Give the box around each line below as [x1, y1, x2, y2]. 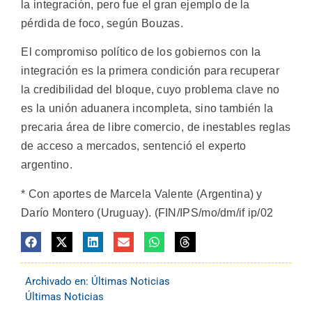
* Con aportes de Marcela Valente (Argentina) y [21, 187, 263, 200]
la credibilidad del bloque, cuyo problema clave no [21, 84, 280, 96]
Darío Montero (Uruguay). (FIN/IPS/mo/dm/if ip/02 [21, 206, 274, 219]
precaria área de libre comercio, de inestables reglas [21, 121, 291, 134]
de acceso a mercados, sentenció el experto [21, 140, 247, 153]
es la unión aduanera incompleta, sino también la [21, 102, 274, 115]
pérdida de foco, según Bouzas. [21, 17, 184, 29]
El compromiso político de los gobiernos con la [21, 46, 261, 58]
